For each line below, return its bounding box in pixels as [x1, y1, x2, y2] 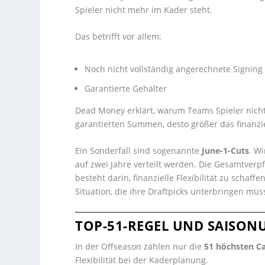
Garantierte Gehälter [85, 82, 167, 94]
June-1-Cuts [202, 145, 250, 157]
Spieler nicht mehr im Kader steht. [75, 4, 213, 15]
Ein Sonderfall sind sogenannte [75, 145, 202, 157]
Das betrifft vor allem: [75, 30, 162, 42]
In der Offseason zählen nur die [75, 240, 205, 252]
